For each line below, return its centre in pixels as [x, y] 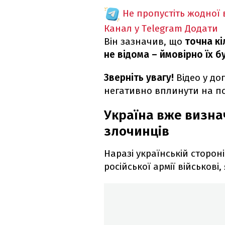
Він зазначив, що [144, 42]
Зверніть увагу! [139, 78]
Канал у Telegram [143, 29]
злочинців [137, 132]
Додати [201, 29]
